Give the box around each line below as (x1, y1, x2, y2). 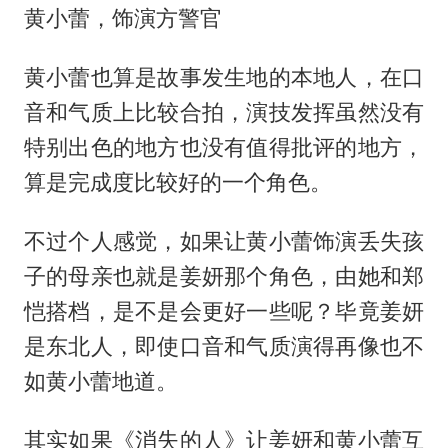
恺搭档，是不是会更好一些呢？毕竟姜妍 (23, 297, 425, 324)
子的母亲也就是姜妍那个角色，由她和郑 (23, 262, 425, 289)
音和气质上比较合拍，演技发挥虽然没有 (23, 99, 425, 126)
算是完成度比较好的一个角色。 (23, 169, 332, 196)
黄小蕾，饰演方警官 (23, 5, 222, 32)
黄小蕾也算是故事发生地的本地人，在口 (23, 64, 425, 91)
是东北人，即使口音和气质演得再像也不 (23, 332, 425, 359)
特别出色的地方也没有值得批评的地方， (23, 134, 425, 161)
